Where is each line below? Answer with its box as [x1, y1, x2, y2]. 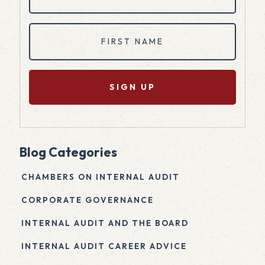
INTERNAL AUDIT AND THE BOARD [21, 218, 189, 228]
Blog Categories [20, 144, 117, 160]
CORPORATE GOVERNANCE [21, 195, 154, 205]
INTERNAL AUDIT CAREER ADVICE [21, 241, 187, 251]
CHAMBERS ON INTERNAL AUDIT [21, 172, 180, 182]
